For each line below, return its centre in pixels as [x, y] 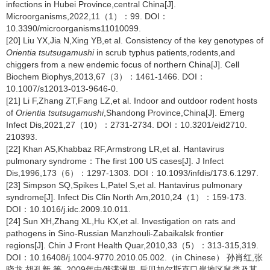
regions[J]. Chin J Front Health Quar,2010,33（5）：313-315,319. [132, 245]
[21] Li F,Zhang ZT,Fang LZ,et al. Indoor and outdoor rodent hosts [132, 101]
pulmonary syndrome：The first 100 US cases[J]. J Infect [115, 161]
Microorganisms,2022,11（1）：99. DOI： [87, 16]
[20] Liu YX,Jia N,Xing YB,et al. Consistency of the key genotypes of [135, 40]
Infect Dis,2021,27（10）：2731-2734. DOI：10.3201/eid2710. [127, 125]
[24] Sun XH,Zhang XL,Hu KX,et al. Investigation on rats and [121, 221]
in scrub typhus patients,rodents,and [165, 52]
